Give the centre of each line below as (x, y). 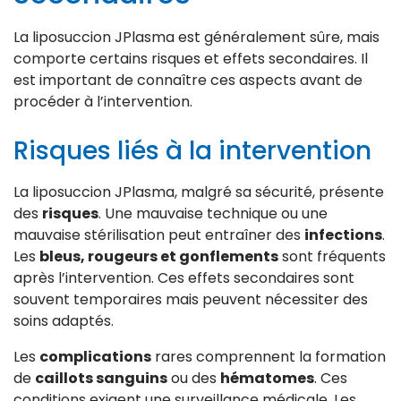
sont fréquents (332, 256)
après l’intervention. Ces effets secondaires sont (184, 277)
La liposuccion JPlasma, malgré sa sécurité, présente (199, 192)
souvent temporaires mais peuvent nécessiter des (191, 299)
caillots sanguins (101, 378)
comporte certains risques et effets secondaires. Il (191, 58)
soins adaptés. (64, 320)
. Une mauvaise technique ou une (213, 213)
